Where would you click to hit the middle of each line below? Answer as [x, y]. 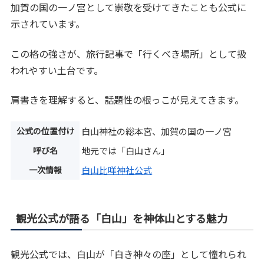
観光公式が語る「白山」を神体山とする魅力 [122, 218]
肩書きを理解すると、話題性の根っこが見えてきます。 [128, 100]
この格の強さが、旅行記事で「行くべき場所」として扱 [129, 53]
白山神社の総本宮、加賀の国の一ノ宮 [157, 131]
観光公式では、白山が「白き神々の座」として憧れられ [129, 254]
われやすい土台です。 [57, 70]
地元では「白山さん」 [126, 150]
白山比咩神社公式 [117, 170]
